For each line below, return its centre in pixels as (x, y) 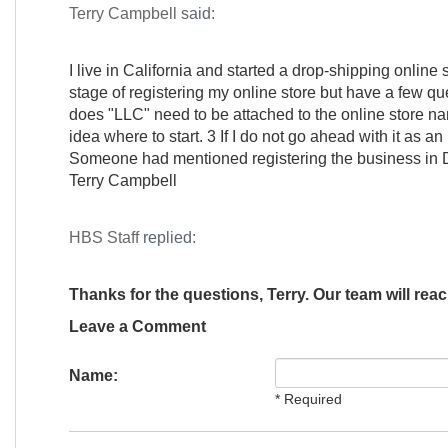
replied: (167, 237)
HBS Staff (103, 237)
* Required (308, 399)
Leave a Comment (137, 326)
